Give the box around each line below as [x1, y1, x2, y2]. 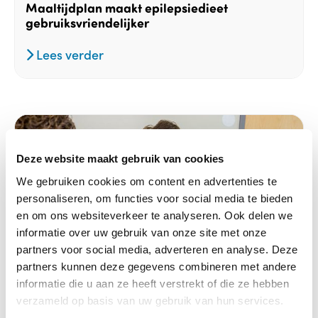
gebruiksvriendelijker [26, 13, 149, 31]
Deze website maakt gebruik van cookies [16, 153, 224, 165]
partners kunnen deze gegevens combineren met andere [16, 260, 297, 273]
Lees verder [33, 45, 104, 63]
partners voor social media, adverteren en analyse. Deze [16, 243, 298, 256]
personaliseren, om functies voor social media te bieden [16, 192, 293, 204]
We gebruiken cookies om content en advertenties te [16, 175, 277, 187]
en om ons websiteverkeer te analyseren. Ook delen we [16, 209, 292, 221]
